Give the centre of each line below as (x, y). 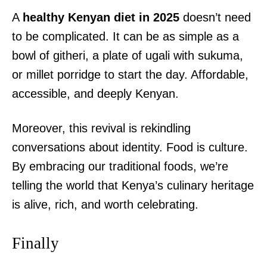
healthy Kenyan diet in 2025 (101, 18)
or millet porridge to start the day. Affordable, (130, 75)
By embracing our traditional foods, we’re (120, 167)
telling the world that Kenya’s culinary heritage (133, 186)
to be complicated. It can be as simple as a (125, 37)
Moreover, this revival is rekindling (101, 128)
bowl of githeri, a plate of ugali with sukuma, (128, 56)
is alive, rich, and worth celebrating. (105, 205)
